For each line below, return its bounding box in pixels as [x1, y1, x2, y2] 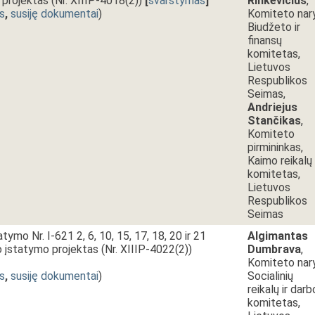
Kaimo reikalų [247, 154, 312, 167]
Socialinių [247, 269, 293, 283]
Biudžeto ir [247, 20, 300, 34]
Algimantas [247, 229, 308, 243]
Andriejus [247, 101, 297, 114]
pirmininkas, [247, 141, 303, 154]
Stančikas [247, 114, 301, 127]
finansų [247, 34, 282, 47]
